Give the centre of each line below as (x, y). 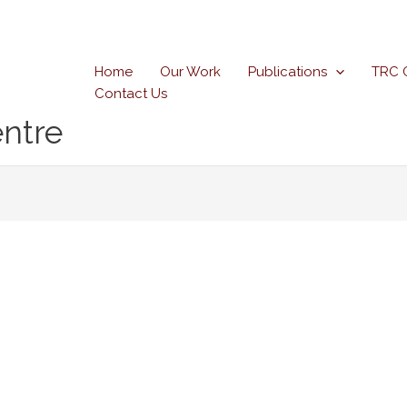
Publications (288, 72)
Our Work (190, 72)
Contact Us (131, 94)
